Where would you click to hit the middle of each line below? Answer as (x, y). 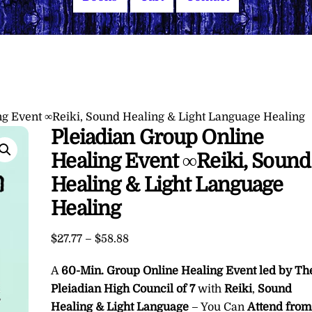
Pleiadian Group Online (157, 137)
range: (145, 255)
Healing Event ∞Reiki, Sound (181, 161)
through (149, 289)
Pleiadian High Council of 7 (125, 289)
